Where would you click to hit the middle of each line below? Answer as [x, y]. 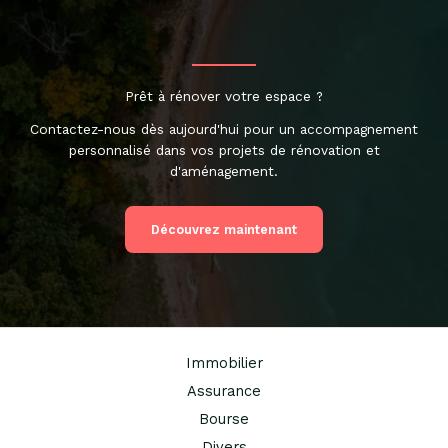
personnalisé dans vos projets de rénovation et [224, 150]
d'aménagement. [224, 171]
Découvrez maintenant [224, 229]
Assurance [224, 391]
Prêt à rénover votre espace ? [224, 96]
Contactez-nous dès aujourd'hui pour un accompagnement [224, 129]
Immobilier [224, 363]
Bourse [224, 419]
